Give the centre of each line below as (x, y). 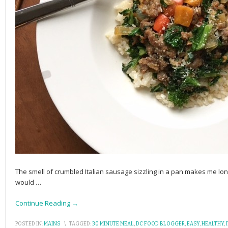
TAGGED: (80, 224)
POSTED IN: (29, 224)
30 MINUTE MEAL (113, 224)
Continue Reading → (47, 203)
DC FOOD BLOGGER (160, 224)
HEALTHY (213, 224)
